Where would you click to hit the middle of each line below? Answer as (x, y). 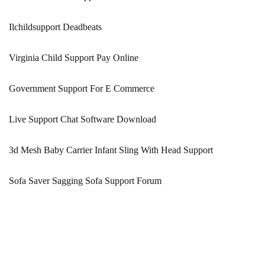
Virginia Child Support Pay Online (74, 58)
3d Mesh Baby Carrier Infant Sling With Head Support (111, 150)
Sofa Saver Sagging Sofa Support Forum (85, 181)
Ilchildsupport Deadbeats (55, 27)
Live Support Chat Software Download (83, 119)
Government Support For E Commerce (82, 89)
